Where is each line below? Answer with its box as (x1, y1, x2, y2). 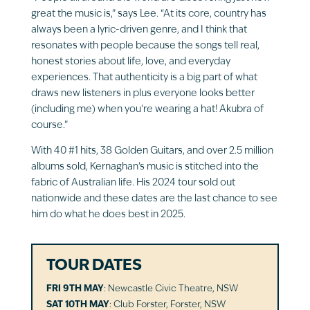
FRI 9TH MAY (46, 284, 104, 293)
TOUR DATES (46, 257, 142, 274)
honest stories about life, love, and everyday (30, 56, 230, 67)
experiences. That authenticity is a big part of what (30, 72, 257, 83)
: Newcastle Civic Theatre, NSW (103, 284, 238, 293)
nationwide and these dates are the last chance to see (30, 193, 277, 204)
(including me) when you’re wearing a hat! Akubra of (30, 104, 264, 115)
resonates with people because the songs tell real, (30, 40, 259, 51)
